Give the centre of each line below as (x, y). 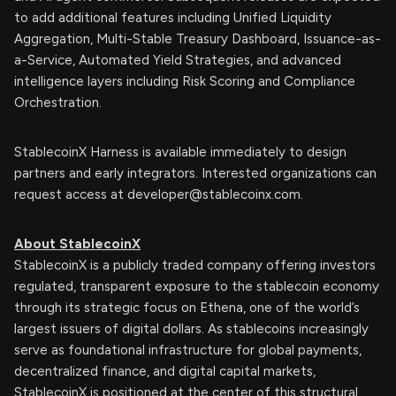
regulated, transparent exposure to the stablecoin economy (197, 286)
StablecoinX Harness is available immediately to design (180, 152)
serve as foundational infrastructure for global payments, (188, 350)
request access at (71, 194)
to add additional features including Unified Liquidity (173, 18)
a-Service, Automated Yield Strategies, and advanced (178, 60)
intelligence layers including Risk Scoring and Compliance (185, 81)
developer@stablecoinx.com (214, 194)
